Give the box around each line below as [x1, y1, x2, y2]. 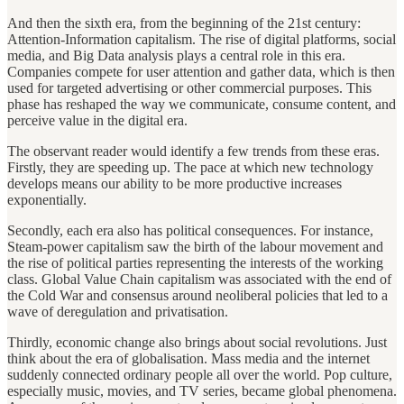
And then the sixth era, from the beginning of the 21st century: [7, 14, 361, 31]
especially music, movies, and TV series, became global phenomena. [7, 382, 397, 399]
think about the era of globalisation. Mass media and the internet [7, 350, 370, 366]
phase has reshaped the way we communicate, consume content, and [7, 96, 396, 112]
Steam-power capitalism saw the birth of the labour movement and [7, 238, 383, 254]
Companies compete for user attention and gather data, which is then [7, 63, 395, 79]
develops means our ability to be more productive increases [7, 175, 342, 191]
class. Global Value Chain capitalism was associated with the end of [7, 271, 391, 287]
